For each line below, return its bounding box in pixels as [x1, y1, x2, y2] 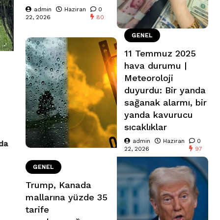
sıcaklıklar [124, 122, 167, 133]
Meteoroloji [124, 73, 173, 83]
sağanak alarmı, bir [124, 97, 207, 108]
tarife [26, 204, 49, 215]
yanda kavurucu [124, 110, 193, 120]
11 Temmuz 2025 [124, 48, 196, 59]
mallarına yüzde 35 [26, 192, 108, 203]
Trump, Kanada [26, 180, 91, 191]
